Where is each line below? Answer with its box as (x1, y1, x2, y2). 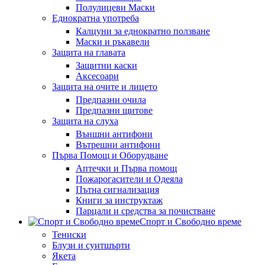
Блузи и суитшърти (52, 240, 130, 250)
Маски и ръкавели (76, 37, 150, 47)
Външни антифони (76, 129, 153, 139)
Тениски (52, 230, 86, 240)
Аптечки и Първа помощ (76, 163, 177, 173)
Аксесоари (76, 71, 119, 81)
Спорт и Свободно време (140, 216, 241, 227)
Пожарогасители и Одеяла (76, 174, 183, 184)
